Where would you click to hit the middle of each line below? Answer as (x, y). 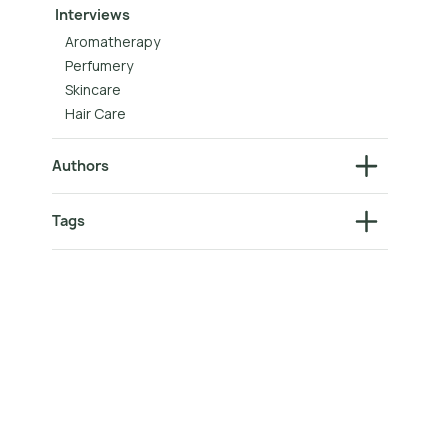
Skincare (92, 89)
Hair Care (95, 113)
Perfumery (98, 65)
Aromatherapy (112, 41)
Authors (80, 166)
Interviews (93, 14)
